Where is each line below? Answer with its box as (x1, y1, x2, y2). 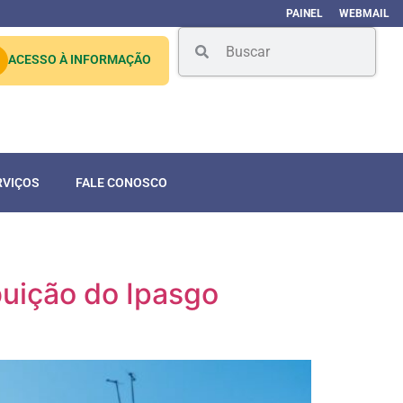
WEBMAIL (339, 7, 390, 20)
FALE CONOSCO (75, 175, 167, 191)
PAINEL (285, 7, 323, 20)
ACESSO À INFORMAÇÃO (8, 52, 152, 67)
